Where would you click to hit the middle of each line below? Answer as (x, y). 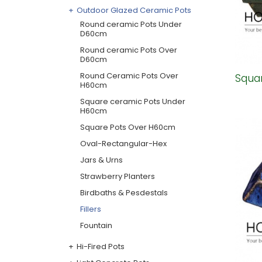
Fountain (96, 225)
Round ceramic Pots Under (131, 24)
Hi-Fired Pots (101, 247)
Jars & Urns (101, 160)
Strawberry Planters (118, 176)
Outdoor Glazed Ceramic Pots (134, 10)
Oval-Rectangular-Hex (123, 144)
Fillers (91, 209)
